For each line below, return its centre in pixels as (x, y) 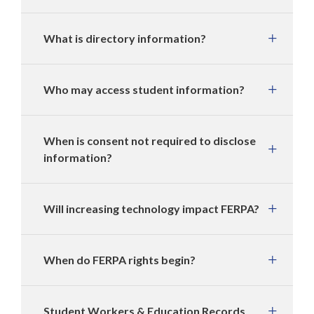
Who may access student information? (144, 89)
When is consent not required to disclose (150, 141)
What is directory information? (125, 38)
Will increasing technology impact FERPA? (151, 209)
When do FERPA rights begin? (120, 260)
